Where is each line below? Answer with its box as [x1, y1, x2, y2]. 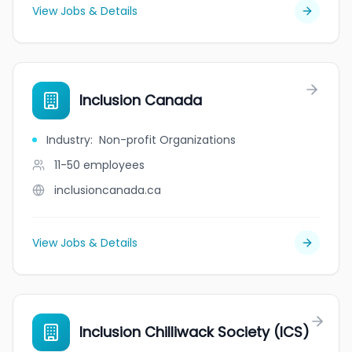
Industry [46, 132, 90, 148]
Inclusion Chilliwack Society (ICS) [79, 322, 310, 342]
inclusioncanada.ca [54, 182, 161, 198]
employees [83, 157, 145, 173]
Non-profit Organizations [99, 132, 236, 148]
